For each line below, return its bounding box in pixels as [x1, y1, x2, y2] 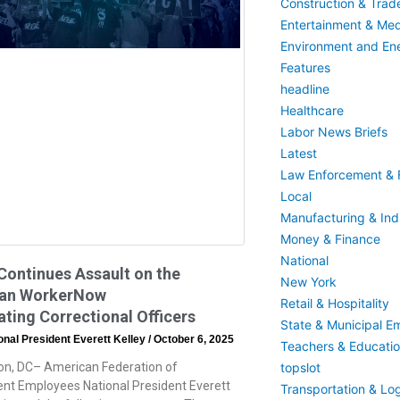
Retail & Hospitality [279, 296, 389, 311]
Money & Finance [279, 231, 380, 246]
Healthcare [279, 103, 344, 118]
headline [279, 81, 329, 96]
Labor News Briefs [279, 124, 387, 139]
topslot [279, 360, 321, 375]
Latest [279, 146, 317, 161]
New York [279, 274, 337, 289]
